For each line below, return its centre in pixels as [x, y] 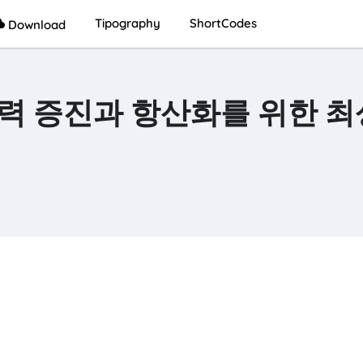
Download [35, 25]
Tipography [127, 23]
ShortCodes [223, 23]
